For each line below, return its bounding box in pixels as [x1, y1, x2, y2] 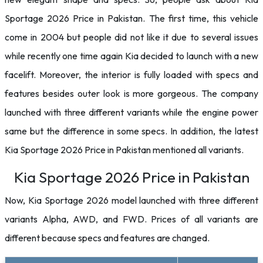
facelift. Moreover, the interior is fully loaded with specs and [5, 69, 258, 80]
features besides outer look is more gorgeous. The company [5, 87, 258, 99]
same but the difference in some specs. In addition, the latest [5, 125, 258, 137]
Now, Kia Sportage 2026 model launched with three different [5, 194, 258, 206]
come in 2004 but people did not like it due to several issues [5, 31, 258, 43]
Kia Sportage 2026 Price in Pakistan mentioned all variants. [5, 144, 244, 156]
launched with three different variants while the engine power [5, 106, 258, 118]
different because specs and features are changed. [5, 232, 210, 244]
